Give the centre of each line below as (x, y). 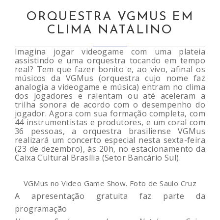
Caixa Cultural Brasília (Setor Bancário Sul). (98, 157)
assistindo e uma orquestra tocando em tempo (110, 60)
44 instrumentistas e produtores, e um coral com (110, 122)
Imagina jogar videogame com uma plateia (110, 51)
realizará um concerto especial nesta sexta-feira (110, 140)
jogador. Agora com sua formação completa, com (110, 113)
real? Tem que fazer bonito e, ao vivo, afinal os (110, 69)
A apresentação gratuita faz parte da (110, 196)
